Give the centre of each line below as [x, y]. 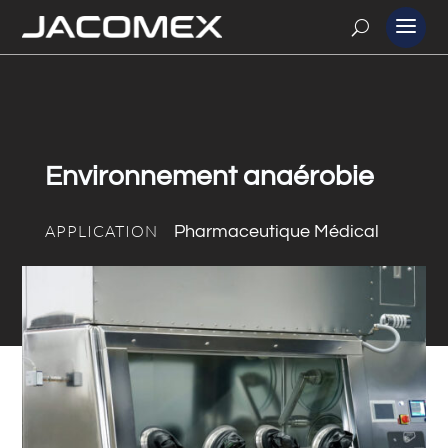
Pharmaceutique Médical [276, 231]
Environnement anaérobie [209, 176]
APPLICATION [101, 231]
